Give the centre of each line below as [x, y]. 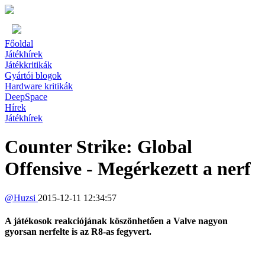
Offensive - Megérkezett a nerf [128, 169]
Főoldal [19, 43]
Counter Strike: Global [98, 147]
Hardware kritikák [39, 86]
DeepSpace [26, 97]
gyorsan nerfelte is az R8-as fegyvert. [78, 232]
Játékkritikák [28, 65]
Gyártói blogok [33, 75]
